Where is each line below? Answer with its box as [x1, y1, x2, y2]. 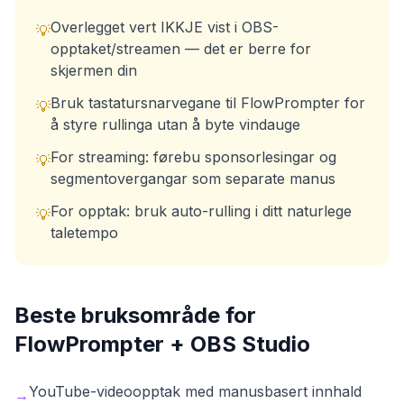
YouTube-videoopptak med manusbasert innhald [29, 381, 362, 400]
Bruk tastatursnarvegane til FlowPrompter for [50, 93, 365, 112]
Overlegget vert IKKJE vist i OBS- [50, 17, 279, 36]
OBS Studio [190, 330, 310, 357]
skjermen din [50, 60, 137, 79]
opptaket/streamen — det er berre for [50, 39, 311, 58]
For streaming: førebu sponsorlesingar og [50, 147, 336, 166]
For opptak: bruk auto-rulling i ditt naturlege [50, 201, 352, 220]
